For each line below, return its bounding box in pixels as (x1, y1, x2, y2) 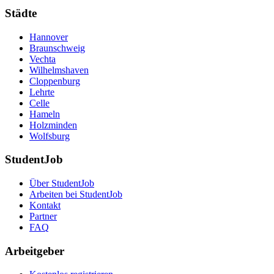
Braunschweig (29, 42, 85, 53)
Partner (29, 210, 57, 221)
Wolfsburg (29, 130, 70, 141)
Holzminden (29, 119, 77, 130)
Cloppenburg (29, 75, 80, 86)
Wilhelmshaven (29, 64, 89, 75)
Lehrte (29, 86, 54, 97)
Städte (5, 6, 37, 20)
